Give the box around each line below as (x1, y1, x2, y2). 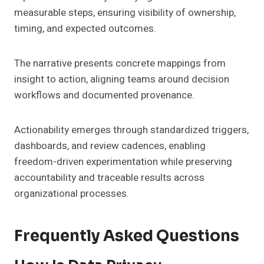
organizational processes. (14, 186, 129, 202)
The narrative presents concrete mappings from (14, 56, 226, 71)
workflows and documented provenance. (14, 88, 194, 103)
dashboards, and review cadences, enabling (14, 138, 206, 154)
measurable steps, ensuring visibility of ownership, (14, 5, 236, 21)
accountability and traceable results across (14, 170, 204, 186)
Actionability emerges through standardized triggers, (14, 123, 249, 138)
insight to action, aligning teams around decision (14, 72, 229, 87)
